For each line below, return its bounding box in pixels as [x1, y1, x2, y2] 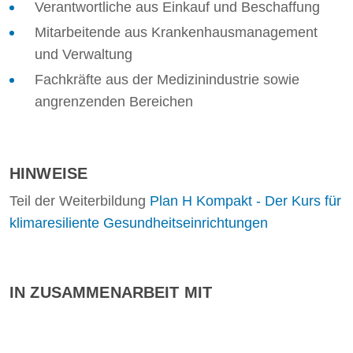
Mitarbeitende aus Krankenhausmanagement [35, 24, 318, 40]
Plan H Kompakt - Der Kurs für [150, 193, 341, 209]
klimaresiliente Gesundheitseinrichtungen [9, 215, 268, 231]
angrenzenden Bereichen [35, 94, 193, 110]
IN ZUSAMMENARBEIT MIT [9, 284, 213, 301]
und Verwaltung [35, 46, 132, 62]
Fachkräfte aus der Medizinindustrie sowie [35, 72, 299, 87]
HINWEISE [9, 165, 88, 182]
